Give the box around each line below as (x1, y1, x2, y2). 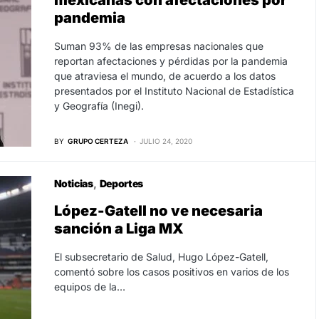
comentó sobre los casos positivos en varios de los (53, 265, 289, 278)
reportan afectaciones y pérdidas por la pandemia (53, 55, 288, 67)
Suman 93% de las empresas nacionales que (53, 40, 263, 52)
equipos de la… (53, 280, 125, 293)
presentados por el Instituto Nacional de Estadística (53, 85, 294, 97)
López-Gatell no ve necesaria (53, 202, 263, 219)
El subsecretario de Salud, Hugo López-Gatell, (53, 250, 268, 263)
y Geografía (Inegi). (53, 100, 144, 112)
